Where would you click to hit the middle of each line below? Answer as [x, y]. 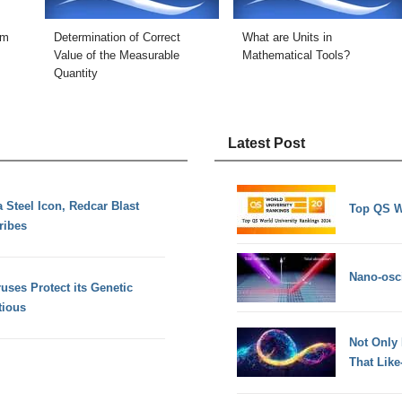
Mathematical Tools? [296, 55]
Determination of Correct [117, 37]
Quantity [75, 73]
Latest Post [267, 144]
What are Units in [287, 37]
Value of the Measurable [116, 55]
